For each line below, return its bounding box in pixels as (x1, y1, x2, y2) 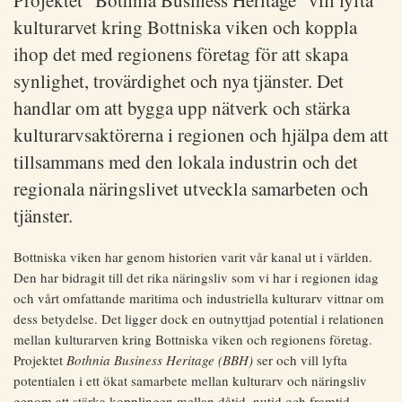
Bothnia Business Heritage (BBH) (66, 351, 253, 370)
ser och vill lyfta (253, 351, 347, 370)
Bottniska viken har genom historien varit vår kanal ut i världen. (13, 248, 372, 267)
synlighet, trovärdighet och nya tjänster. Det (13, 68, 344, 94)
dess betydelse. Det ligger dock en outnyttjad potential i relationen (13, 310, 384, 328)
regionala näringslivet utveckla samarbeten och (13, 176, 369, 202)
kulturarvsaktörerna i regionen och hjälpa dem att (13, 122, 389, 148)
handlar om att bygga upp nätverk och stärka (13, 95, 350, 121)
